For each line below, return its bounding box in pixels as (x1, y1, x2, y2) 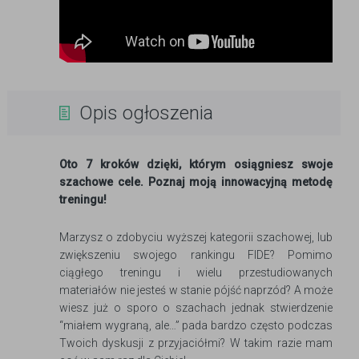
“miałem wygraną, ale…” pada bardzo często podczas (59, 319, 333, 333)
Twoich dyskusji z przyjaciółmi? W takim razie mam (59, 337, 333, 350)
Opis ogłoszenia (79, 102, 213, 125)
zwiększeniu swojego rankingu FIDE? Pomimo (59, 248, 333, 262)
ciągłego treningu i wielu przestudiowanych (59, 266, 333, 280)
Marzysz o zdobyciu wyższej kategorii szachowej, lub (59, 231, 333, 244)
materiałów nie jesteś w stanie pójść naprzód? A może (59, 284, 333, 297)
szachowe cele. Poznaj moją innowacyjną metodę (59, 175, 333, 189)
